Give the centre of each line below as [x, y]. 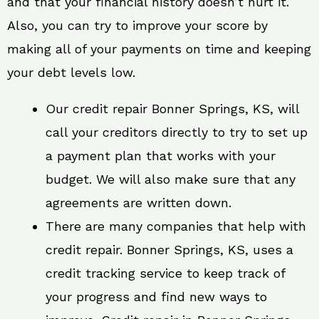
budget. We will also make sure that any [171, 179]
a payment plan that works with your [161, 155]
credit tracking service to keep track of [165, 273]
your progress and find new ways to [156, 296]
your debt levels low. [71, 72]
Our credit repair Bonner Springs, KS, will [172, 108]
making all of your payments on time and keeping [159, 48]
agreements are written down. [138, 202]
